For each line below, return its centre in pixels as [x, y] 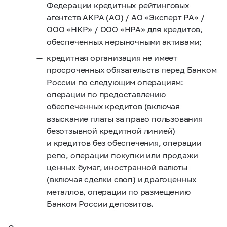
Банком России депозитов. [100, 203]
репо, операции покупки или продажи [123, 155]
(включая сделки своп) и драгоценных [122, 179]
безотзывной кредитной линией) [111, 130]
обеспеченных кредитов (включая [113, 106]
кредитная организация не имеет [112, 58]
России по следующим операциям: [115, 82]
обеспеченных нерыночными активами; [124, 41]
